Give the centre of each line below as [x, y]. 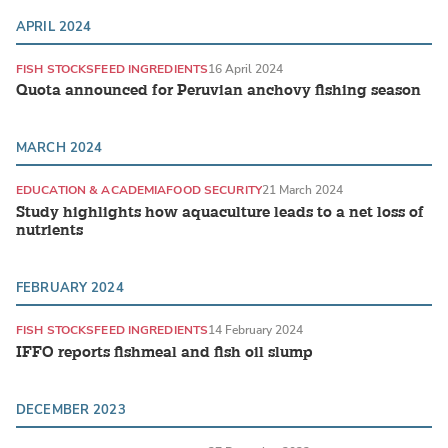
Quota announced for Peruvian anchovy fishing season [218, 91]
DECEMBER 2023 [71, 409]
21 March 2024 [302, 190]
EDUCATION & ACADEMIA [91, 190]
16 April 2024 [246, 68]
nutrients [49, 231]
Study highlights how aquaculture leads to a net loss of [220, 213]
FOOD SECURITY [214, 190]
